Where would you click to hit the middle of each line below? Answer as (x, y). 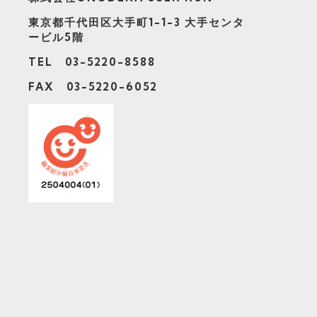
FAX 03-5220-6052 (93, 87)
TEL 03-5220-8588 (92, 62)
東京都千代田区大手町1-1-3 (107, 23)
